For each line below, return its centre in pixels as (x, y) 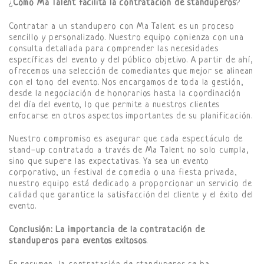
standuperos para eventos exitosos (78, 242)
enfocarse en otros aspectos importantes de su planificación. (131, 116)
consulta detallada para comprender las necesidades (114, 49)
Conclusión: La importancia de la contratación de (107, 230)
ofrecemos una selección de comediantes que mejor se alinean (131, 71)
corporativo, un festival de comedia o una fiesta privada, (123, 173)
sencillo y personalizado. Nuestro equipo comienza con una (126, 38)
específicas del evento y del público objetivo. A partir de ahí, (131, 60)
